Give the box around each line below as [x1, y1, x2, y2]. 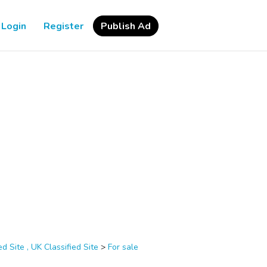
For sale [108, 241, 138, 253]
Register [44, 20, 83, 33]
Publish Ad [101, 20, 151, 33]
